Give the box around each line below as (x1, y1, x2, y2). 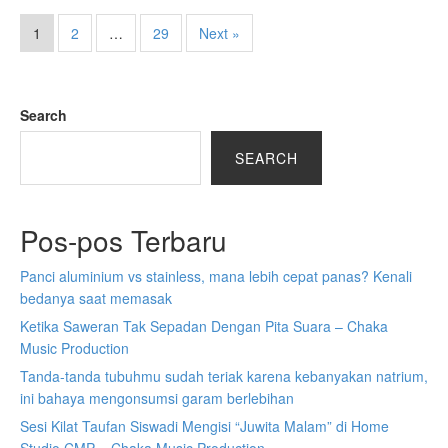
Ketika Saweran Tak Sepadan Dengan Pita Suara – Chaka (20, 315, 388, 336)
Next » (199, 22, 240, 43)
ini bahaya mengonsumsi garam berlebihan (20, 387, 294, 408)
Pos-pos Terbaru (20, 219, 227, 260)
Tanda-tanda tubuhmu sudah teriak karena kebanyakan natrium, (20, 365, 428, 386)
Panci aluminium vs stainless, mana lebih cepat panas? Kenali (20, 265, 412, 286)
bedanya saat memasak (20, 287, 172, 308)
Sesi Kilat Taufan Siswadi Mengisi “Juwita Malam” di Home (20, 415, 389, 436)
